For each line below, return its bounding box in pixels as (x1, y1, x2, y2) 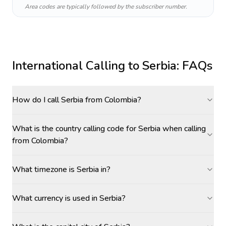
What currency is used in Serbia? (12, 193, 126, 204)
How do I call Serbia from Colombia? (12, 94, 141, 105)
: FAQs (177, 58, 212, 74)
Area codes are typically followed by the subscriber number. (25, 3, 187, 11)
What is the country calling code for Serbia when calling (12, 123, 206, 134)
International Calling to (12, 58, 142, 74)
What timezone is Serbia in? (12, 164, 110, 175)
